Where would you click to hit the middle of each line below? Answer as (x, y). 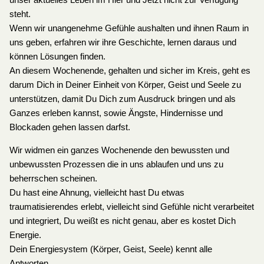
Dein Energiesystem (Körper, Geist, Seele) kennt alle (110, 249)
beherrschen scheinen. (53, 178)
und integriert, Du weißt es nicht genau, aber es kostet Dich (122, 221)
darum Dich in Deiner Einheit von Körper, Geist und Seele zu (125, 85)
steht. (20, 14)
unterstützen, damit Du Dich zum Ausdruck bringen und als (122, 99)
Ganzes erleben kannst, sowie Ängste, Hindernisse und (116, 113)
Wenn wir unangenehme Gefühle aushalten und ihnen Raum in (129, 29)
